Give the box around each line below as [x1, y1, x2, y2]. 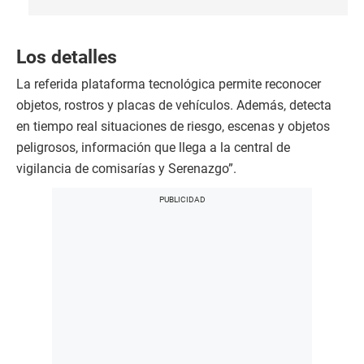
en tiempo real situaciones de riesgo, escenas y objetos [16, 119, 330, 135]
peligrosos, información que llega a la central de [16, 140, 290, 156]
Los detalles [16, 46, 117, 68]
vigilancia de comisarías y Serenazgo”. [16, 161, 236, 177]
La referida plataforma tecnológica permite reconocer [16, 76, 321, 93]
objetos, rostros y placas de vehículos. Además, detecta [16, 97, 331, 114]
